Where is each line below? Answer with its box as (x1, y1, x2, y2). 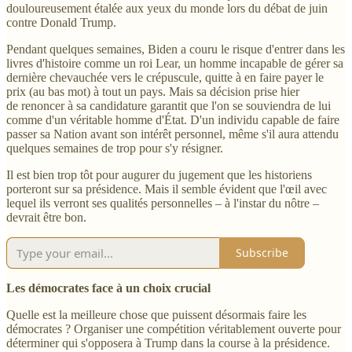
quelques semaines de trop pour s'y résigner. (6, 141, 223, 155)
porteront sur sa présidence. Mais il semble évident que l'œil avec (6, 181, 327, 196)
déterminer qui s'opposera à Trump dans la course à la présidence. (6, 335, 330, 350)
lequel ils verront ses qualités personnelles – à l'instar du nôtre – (6, 196, 319, 210)
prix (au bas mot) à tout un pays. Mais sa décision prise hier (6, 84, 299, 98)
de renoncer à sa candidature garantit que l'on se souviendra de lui (6, 98, 331, 112)
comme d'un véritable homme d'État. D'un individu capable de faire (6, 112, 339, 126)
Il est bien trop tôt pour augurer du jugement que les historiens (6, 167, 312, 181)
